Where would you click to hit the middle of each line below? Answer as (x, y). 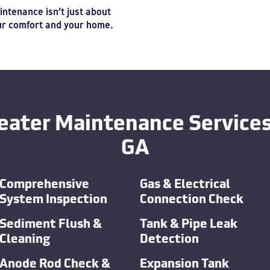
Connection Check (192, 197)
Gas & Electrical (185, 182)
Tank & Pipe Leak (189, 222)
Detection (169, 237)
